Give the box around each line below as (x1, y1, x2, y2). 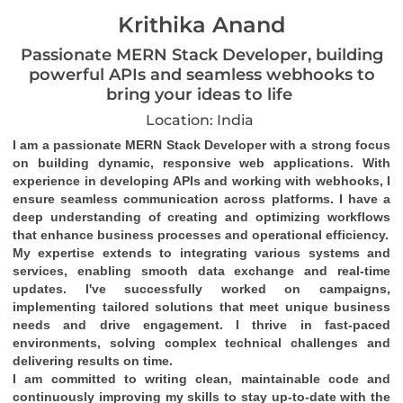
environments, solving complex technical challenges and (13, 336, 390, 350)
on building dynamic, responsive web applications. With (13, 156, 390, 170)
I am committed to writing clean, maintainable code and (13, 372, 390, 386)
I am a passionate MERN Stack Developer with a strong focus (13, 138, 390, 152)
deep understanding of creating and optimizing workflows (13, 210, 390, 224)
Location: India (146, 112, 257, 129)
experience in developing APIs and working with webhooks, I (13, 174, 390, 188)
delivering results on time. (13, 354, 173, 368)
